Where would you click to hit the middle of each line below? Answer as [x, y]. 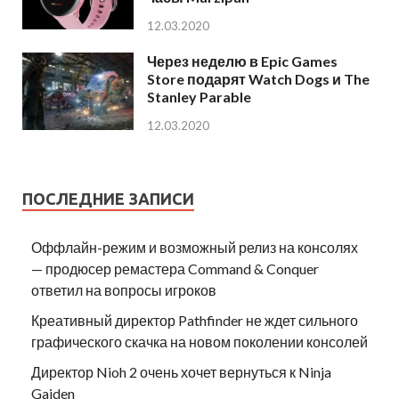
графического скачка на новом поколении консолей [199, 341]
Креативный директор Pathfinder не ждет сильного [195, 320]
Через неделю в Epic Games [242, 61]
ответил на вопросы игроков [124, 289]
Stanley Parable [199, 97]
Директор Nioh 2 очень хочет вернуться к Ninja [181, 371]
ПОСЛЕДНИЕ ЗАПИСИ [108, 198]
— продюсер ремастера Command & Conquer [175, 268]
